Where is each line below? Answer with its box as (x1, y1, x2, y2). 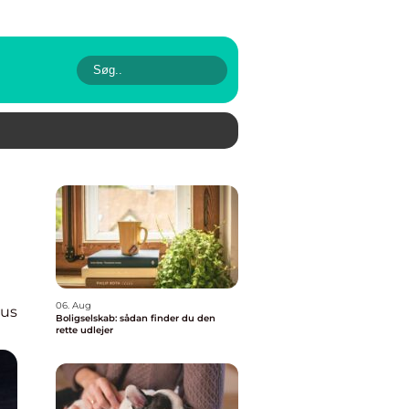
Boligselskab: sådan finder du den (56, 312, 215, 324)
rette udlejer (56, 324, 113, 336)
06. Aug (56, 299, 91, 311)
